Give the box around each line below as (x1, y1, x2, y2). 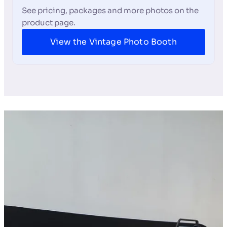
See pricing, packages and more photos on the (21, 6, 199, 16)
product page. (21, 18, 75, 28)
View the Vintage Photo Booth (50, 36, 177, 48)
